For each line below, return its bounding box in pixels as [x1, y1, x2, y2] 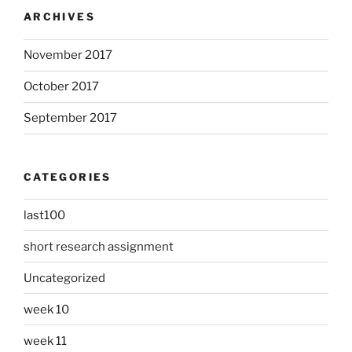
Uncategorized [24, 270, 105, 285]
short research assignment [24, 239, 174, 254]
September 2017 [24, 111, 117, 126]
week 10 [24, 302, 69, 317]
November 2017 [24, 48, 112, 63]
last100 [24, 207, 65, 222]
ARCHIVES [24, 10, 95, 24]
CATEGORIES [24, 170, 112, 183]
